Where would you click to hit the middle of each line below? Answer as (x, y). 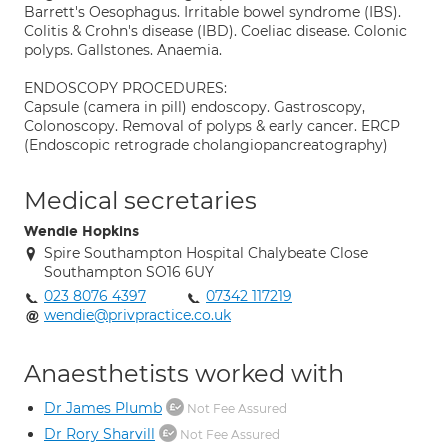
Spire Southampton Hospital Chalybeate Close (206, 253)
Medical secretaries (140, 200)
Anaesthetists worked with (184, 373)
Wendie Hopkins (81, 231)
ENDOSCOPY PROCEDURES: (125, 88)
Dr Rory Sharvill (99, 434)
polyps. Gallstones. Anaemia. (123, 50)
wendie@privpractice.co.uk (137, 315)
